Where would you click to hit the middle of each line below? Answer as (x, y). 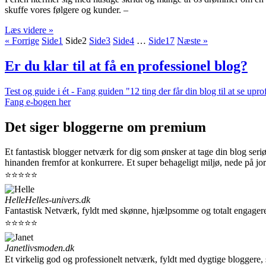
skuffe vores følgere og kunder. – (66, 9)
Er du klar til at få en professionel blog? (126, 66)
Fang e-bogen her (38, 102)
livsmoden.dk (50, 248)
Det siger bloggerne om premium (105, 127)
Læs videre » (29, 30)
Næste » (192, 40)
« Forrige (22, 40)
